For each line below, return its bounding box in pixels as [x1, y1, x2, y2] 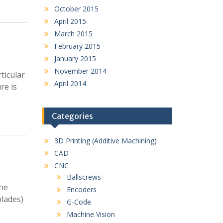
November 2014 [54, 66, 107, 76]
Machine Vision [66, 210, 115, 219]
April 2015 [54, 16, 86, 26]
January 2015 [54, 54, 96, 63]
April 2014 [54, 79, 86, 88]
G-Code [66, 197, 91, 207]
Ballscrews [66, 172, 101, 182]
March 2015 [54, 29, 93, 38]
